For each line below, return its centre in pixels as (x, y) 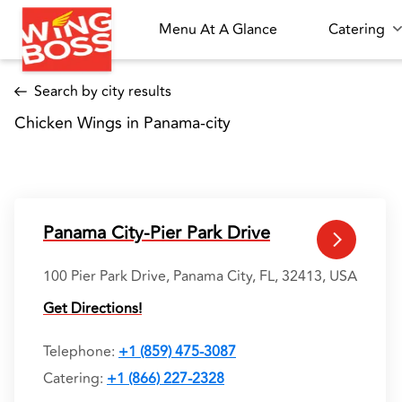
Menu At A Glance (218, 30)
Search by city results (103, 92)
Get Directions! (92, 309)
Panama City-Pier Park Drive (157, 233)
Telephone (77, 352)
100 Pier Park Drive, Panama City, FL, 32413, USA (200, 276)
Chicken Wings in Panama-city (125, 123)
